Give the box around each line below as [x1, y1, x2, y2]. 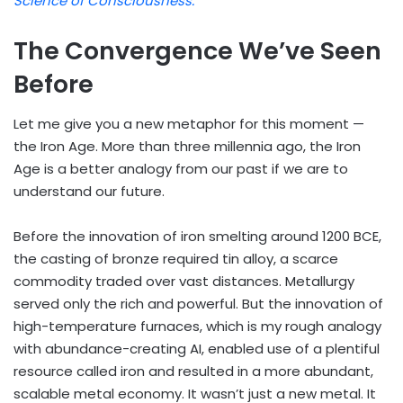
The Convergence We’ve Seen [13, 33, 381, 67]
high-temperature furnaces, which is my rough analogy [13, 317, 381, 336]
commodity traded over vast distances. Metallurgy [13, 272, 354, 291]
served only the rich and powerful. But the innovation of [13, 294, 383, 314]
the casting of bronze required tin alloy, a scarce [13, 249, 338, 269]
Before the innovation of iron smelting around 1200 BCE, [13, 227, 381, 246]
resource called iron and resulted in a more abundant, [13, 362, 373, 381]
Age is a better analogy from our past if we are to [13, 159, 348, 179]
